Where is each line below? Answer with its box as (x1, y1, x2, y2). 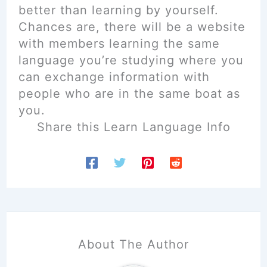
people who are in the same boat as (18, 86, 240, 101)
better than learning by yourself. (18, 3, 219, 17)
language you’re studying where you (18, 53, 244, 67)
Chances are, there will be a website (18, 20, 246, 34)
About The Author (78, 237, 189, 252)
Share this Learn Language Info (36, 120, 231, 134)
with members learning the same (18, 36, 220, 51)
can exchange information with (18, 70, 210, 84)
